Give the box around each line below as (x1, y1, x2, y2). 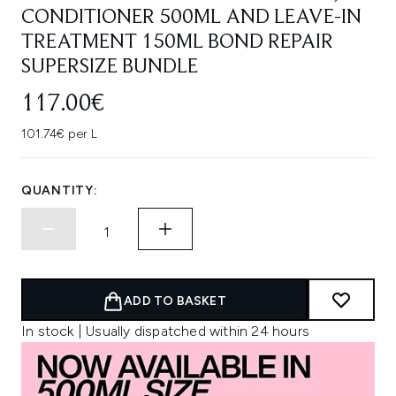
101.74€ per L (21, 126, 97, 141)
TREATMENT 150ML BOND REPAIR (21, 32, 333, 53)
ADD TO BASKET (124, 293, 226, 308)
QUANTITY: (21, 183, 98, 198)
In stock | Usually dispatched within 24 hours (21, 323, 309, 339)
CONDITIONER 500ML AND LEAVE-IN (21, 7, 362, 28)
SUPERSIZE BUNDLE (21, 57, 198, 78)
